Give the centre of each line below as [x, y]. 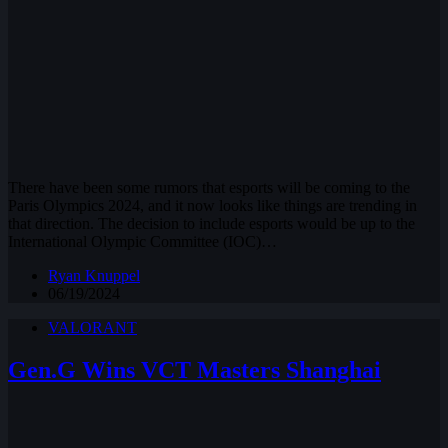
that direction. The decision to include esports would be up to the [211, 224]
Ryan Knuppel [94, 276]
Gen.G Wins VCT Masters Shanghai [194, 370]
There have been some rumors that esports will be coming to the [209, 188]
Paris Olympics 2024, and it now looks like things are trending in [212, 206]
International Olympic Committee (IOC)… [142, 242]
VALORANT [92, 328]
